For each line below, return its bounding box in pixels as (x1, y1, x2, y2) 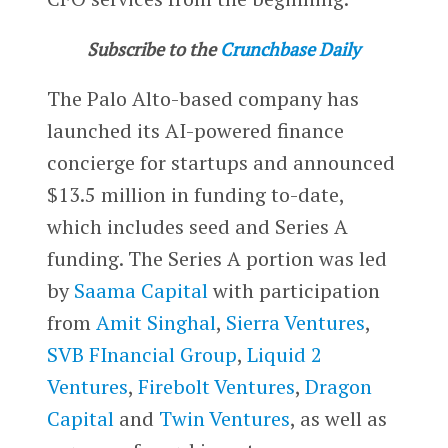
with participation (207, 276, 380, 304)
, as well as (289, 404, 387, 432)
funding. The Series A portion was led (46, 244, 387, 272)
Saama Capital (73, 276, 208, 304)
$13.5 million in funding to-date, (46, 180, 344, 208)
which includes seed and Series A (46, 212, 348, 240)
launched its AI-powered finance (46, 116, 344, 144)
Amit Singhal (95, 308, 216, 336)
